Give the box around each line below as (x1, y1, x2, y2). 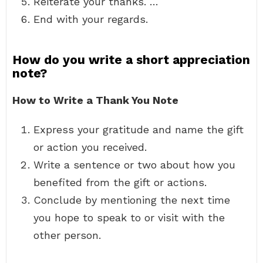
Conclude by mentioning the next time (33, 194, 230, 206)
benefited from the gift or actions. (33, 176, 207, 188)
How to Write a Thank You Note (12, 94, 178, 106)
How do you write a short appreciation (12, 52, 250, 67)
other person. (33, 229, 101, 241)
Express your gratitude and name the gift (33, 123, 244, 136)
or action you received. (33, 141, 147, 153)
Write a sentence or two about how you (33, 159, 235, 171)
